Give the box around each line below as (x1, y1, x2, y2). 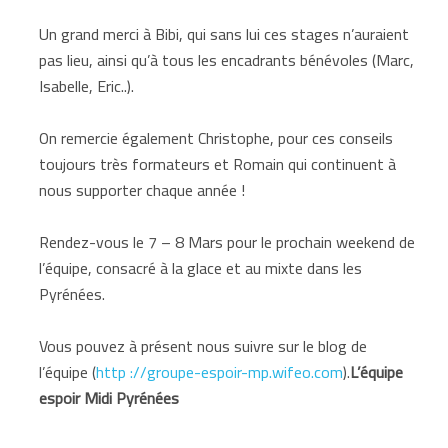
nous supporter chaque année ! (39, 174, 250, 205)
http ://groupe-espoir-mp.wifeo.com (96, 356, 344, 387)
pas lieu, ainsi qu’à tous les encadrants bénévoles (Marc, (39, 44, 415, 75)
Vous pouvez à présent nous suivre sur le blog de (39, 330, 368, 361)
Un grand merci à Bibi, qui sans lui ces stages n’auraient (39, 18, 410, 49)
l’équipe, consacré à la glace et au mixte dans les (39, 252, 363, 283)
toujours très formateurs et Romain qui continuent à (39, 148, 397, 179)
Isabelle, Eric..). (39, 70, 135, 101)
